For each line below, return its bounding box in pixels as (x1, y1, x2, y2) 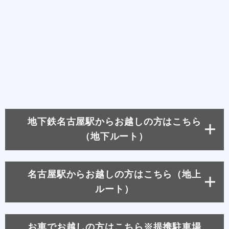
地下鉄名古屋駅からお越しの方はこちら (27, 117, 202, 127)
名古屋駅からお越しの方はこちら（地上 (27, 169, 202, 180)
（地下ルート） (80, 131, 149, 142)
